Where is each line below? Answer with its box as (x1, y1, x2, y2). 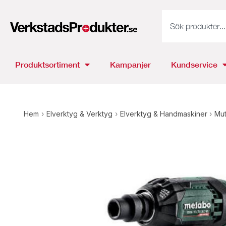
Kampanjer (110, 59, 151, 69)
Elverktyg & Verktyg (46, 109, 112, 119)
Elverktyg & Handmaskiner (120, 109, 207, 119)
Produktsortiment (15, 59, 80, 69)
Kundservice (171, 59, 217, 69)
